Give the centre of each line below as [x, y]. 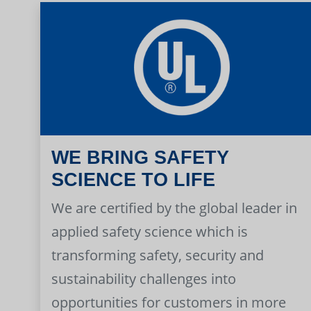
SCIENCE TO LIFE [133, 179]
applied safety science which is [150, 231]
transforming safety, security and [158, 255]
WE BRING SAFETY [140, 157]
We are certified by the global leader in [174, 208]
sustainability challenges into [144, 278]
